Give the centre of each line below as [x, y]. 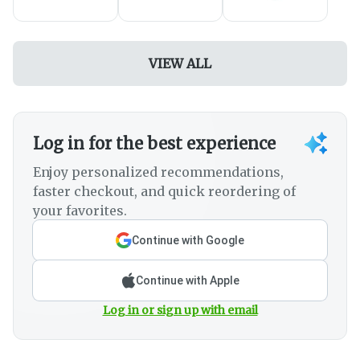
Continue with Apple [187, 281]
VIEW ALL [180, 64]
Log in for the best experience [154, 144]
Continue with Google [188, 241]
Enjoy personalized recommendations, [158, 172]
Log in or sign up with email [180, 311]
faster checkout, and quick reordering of [164, 192]
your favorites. [80, 211]
